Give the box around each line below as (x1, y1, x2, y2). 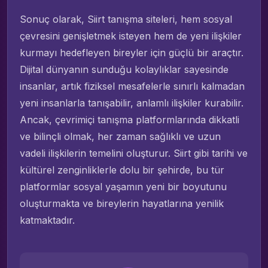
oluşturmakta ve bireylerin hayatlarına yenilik (20, 197, 224, 210)
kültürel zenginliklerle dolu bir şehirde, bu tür (20, 164, 224, 176)
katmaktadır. (20, 214, 75, 227)
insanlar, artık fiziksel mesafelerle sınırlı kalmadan (20, 80, 245, 93)
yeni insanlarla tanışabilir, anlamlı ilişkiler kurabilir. (20, 97, 243, 109)
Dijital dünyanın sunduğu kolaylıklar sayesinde (20, 63, 229, 76)
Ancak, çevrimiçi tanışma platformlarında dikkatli (20, 114, 239, 126)
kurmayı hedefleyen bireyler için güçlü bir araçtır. (20, 47, 243, 59)
